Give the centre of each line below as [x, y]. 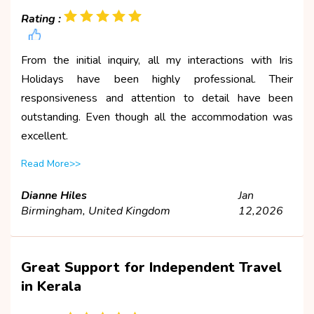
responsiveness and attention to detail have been [157, 98]
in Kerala [51, 286]
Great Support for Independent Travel [151, 267]
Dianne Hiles [54, 195]
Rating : [41, 19]
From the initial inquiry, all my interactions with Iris [157, 60]
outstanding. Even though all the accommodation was [157, 117]
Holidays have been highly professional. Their [157, 79]
